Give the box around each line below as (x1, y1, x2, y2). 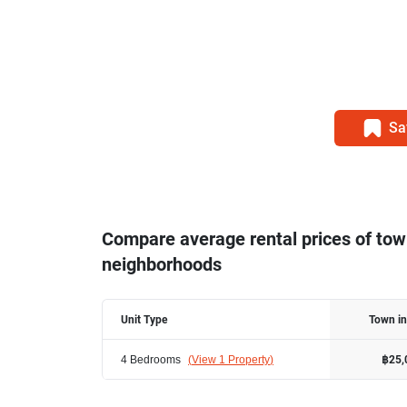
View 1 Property (192, 352, 270, 366)
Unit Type (121, 313, 167, 326)
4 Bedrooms (121, 352, 181, 366)
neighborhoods (102, 253, 222, 275)
